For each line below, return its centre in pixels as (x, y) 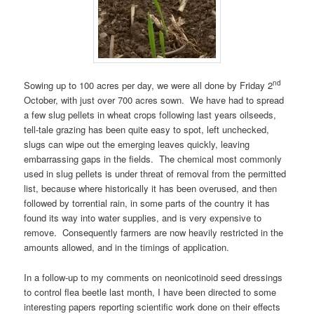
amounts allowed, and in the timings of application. (127, 247)
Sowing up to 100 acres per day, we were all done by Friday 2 (149, 86)
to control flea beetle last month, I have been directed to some (150, 292)
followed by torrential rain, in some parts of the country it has (147, 203)
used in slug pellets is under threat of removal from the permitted (155, 174)
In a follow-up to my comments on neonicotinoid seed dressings (153, 277)
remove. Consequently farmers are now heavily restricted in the (154, 233)
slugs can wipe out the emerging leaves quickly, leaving (137, 144)
